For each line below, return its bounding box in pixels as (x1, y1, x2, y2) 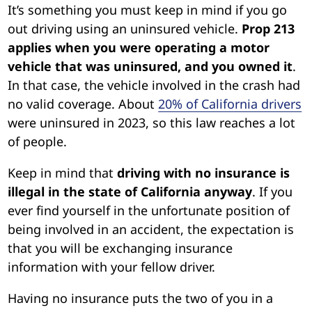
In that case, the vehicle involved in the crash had (8, 76, 301, 93)
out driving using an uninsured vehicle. (8, 19, 242, 37)
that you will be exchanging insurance (8, 239, 233, 256)
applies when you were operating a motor (8, 38, 270, 56)
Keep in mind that (8, 164, 118, 181)
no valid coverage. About (8, 95, 159, 112)
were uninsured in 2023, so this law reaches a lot (8, 114, 296, 131)
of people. (8, 132, 68, 150)
